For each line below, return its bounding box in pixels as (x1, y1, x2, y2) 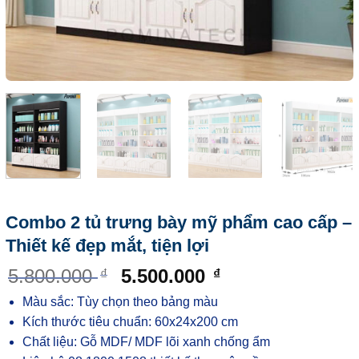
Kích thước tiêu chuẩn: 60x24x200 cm (22, 315, 238, 329)
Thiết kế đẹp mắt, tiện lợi (6, 236, 209, 256)
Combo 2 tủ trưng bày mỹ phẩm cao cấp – (6, 212, 352, 233)
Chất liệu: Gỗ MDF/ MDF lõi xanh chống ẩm (22, 335, 270, 349)
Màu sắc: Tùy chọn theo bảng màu (22, 295, 218, 309)
